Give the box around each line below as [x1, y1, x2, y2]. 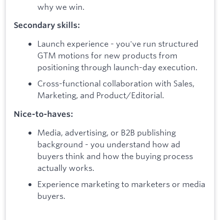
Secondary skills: [14, 20, 80, 30]
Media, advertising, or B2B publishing [37, 127, 176, 137]
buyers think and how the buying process [37, 150, 193, 161]
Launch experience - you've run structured [37, 38, 198, 49]
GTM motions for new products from [37, 50, 177, 60]
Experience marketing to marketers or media [37, 179, 205, 190]
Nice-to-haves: [14, 109, 73, 119]
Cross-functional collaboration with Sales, [37, 78, 194, 89]
